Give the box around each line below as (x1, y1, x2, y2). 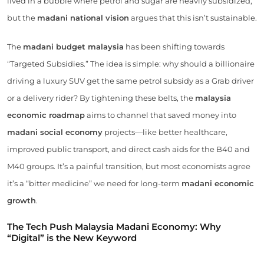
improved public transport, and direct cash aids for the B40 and (7, 144, 250, 154)
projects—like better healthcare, (103, 127, 227, 137)
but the (7, 12, 37, 22)
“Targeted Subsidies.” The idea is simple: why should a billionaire (7, 58, 255, 68)
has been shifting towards (124, 41, 225, 51)
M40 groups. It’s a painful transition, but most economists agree (7, 161, 250, 171)
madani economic (181, 178, 254, 188)
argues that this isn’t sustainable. (129, 12, 257, 22)
